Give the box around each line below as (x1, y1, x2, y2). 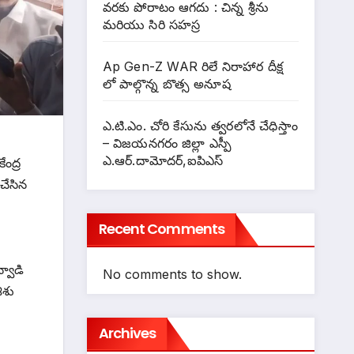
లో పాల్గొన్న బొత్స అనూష (102, 76, 231, 92)
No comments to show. (102, 266, 242, 283)
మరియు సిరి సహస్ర (102, 17, 201, 33)
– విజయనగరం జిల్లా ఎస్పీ (102, 135, 232, 152)
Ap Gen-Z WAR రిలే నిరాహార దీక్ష (102, 58, 284, 75)
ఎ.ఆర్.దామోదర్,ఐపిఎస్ (102, 153, 224, 169)
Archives (98, 323, 156, 344)
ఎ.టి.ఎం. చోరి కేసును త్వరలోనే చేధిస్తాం (102, 118, 298, 134)
